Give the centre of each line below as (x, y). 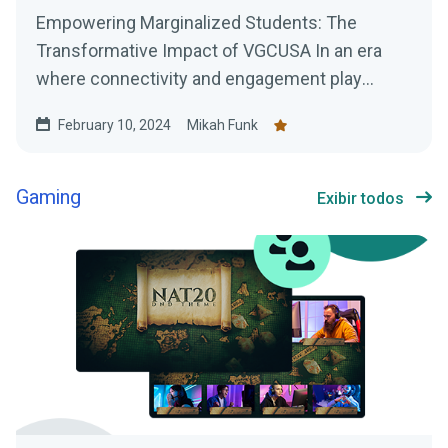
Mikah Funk (222, 125)
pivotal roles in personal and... (152, 107)
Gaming (48, 198)
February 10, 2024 (114, 125)
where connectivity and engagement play (199, 79)
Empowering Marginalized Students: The (196, 23)
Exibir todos (360, 199)
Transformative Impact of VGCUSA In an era (209, 51)
